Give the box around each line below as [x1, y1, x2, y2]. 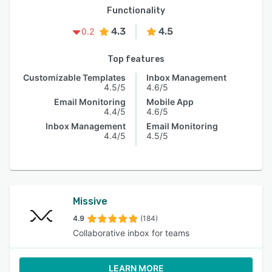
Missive [73, 195, 107, 207]
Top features [107, 54, 165, 64]
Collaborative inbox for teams [73, 228, 189, 238]
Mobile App [146, 97, 194, 107]
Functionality [107, 5, 165, 16]
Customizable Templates [23, 72, 126, 83]
